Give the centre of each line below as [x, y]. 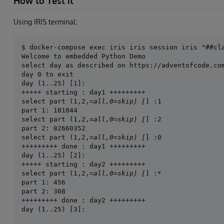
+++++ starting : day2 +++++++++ [83, 164]
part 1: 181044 [49, 110]
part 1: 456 [43, 182]
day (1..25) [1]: [53, 83]
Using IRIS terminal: [45, 22]
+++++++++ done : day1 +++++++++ [83, 146]
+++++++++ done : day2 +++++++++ [83, 200]
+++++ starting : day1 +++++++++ [83, 92]
